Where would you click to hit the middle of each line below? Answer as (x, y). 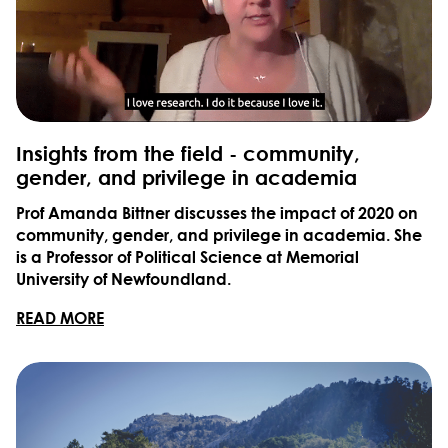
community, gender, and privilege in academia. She (219, 235)
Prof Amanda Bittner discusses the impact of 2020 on (217, 213)
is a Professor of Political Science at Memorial (187, 257)
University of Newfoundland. (123, 279)
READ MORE (60, 318)
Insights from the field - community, (188, 154)
